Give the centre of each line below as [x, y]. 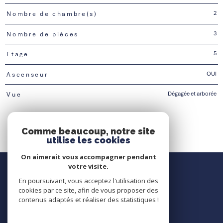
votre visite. [88, 166]
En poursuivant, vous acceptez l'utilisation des [88, 181]
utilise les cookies [88, 140]
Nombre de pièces [43, 34]
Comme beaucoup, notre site [88, 131]
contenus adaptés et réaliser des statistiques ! [88, 200]
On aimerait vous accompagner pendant [88, 157]
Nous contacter [115, 164]
